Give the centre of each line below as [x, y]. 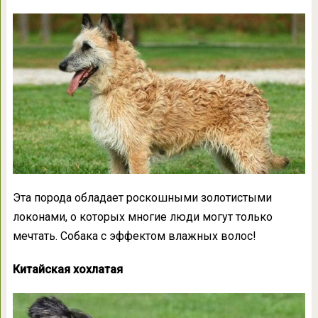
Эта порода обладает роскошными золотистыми [142, 197]
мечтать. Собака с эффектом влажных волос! [134, 236]
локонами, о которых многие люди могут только [142, 216]
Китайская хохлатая [67, 269]
